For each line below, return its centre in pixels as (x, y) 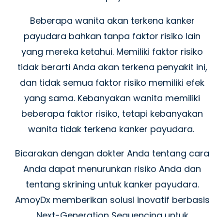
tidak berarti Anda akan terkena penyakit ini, (112, 67)
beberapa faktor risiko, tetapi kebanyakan (112, 114)
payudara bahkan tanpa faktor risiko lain (112, 36)
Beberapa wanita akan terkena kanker (112, 21)
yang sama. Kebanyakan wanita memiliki (112, 98)
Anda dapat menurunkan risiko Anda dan (112, 169)
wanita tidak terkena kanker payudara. (112, 129)
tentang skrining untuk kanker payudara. (112, 185)
